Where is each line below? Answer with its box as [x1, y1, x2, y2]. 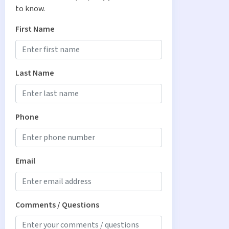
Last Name [15, 68, 54, 79]
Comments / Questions [15, 200, 99, 211]
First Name [15, 24, 55, 35]
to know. [15, 4, 45, 14]
